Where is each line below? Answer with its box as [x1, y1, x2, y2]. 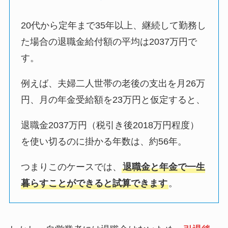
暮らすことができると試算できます [21, 178, 168, 188]
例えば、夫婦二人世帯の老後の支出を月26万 [21, 78, 206, 89]
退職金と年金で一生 [123, 161, 206, 172]
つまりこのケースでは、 [21, 161, 122, 172]
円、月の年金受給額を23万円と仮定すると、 [21, 94, 206, 105]
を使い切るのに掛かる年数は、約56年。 [21, 136, 187, 147]
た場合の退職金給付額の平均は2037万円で [21, 36, 197, 47]
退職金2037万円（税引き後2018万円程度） [21, 120, 199, 130]
